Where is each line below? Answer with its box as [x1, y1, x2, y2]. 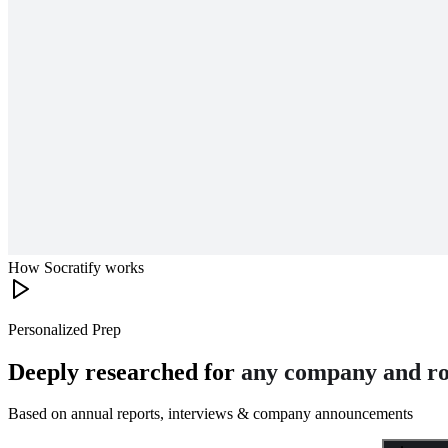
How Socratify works [8, 258, 144, 276]
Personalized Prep [8, 320, 121, 338]
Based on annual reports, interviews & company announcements [8, 405, 413, 423]
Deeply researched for [8, 358, 241, 385]
